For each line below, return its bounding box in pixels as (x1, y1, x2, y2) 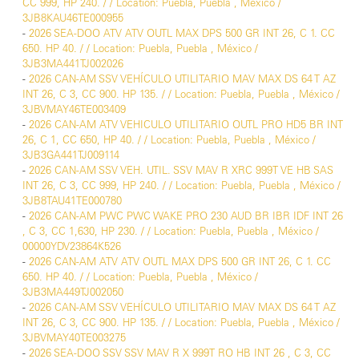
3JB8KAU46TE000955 (22, 11, 123, 25)
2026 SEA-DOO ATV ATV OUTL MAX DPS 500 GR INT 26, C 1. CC (29, 26, 335, 40)
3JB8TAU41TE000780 (22, 194, 122, 208)
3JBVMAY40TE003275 (22, 331, 126, 345)
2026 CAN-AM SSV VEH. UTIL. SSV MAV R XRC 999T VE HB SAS (29, 163, 333, 177)
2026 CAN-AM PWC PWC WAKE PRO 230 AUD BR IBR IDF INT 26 (29, 209, 343, 223)
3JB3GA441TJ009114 (22, 148, 119, 162)
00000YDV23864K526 (22, 240, 121, 253)
